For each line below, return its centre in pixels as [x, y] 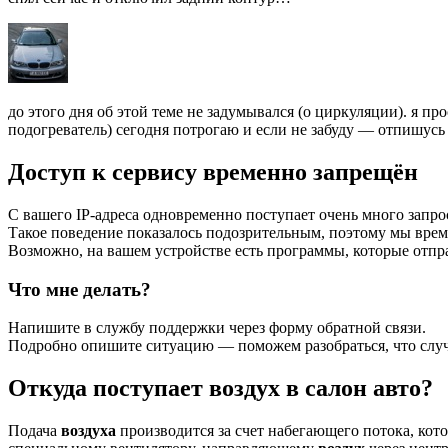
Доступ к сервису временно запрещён [213, 172]
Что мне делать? [79, 289]
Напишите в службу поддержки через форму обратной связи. [217, 328]
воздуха [88, 431]
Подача [34, 431]
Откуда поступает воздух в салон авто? [220, 388]
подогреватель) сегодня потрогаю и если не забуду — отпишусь [226, 130]
